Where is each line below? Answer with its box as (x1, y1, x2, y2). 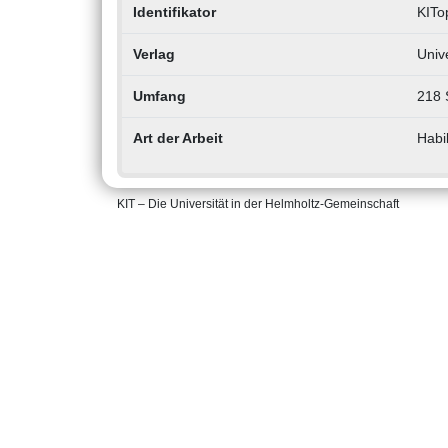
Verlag (132, 46, 175, 63)
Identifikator (132, 4, 216, 21)
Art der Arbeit (132, 130, 223, 147)
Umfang (132, 88, 186, 105)
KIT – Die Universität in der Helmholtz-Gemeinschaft (117, 197, 399, 212)
